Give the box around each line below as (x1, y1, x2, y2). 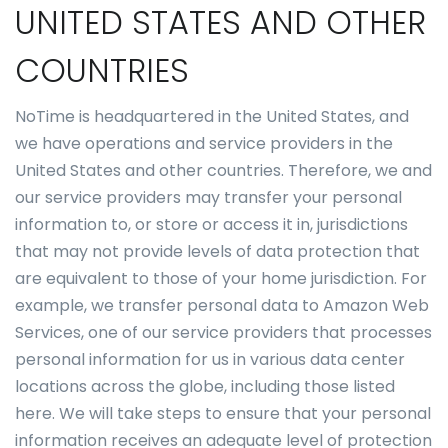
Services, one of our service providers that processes (15, 321, 432, 344)
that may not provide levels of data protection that (15, 240, 420, 263)
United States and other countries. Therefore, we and (15, 159, 432, 182)
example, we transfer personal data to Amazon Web (15, 294, 429, 317)
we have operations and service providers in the (15, 132, 393, 155)
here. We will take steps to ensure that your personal (15, 402, 431, 425)
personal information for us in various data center (15, 348, 405, 371)
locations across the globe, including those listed (15, 375, 395, 398)
